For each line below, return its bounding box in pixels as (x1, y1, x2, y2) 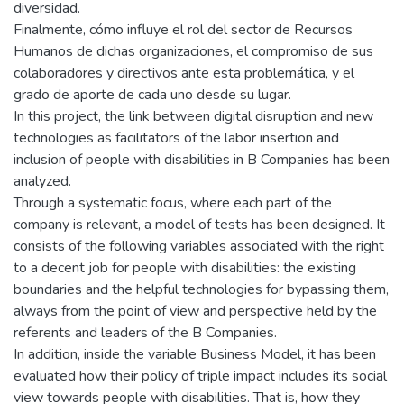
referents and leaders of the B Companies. (14, 322, 277, 343)
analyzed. (14, 170, 71, 191)
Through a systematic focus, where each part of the (14, 192, 332, 213)
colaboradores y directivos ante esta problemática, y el (14, 62, 354, 83)
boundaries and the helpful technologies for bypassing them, (14, 279, 389, 299)
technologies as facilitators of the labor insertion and (14, 127, 339, 148)
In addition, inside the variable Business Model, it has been (14, 344, 376, 364)
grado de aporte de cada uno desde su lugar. (14, 84, 291, 105)
